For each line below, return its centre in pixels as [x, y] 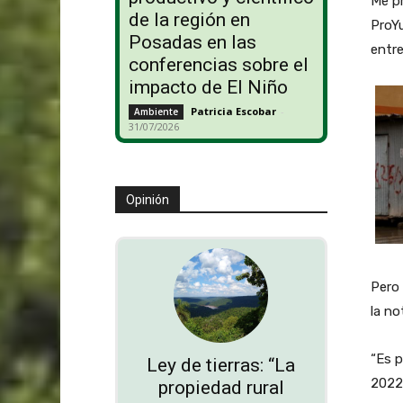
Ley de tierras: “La [221, 366]
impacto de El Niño [208, 88]
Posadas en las [192, 43]
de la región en [189, 20]
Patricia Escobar [233, 112]
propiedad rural [221, 388]
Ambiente [156, 112]
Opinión [147, 200]
